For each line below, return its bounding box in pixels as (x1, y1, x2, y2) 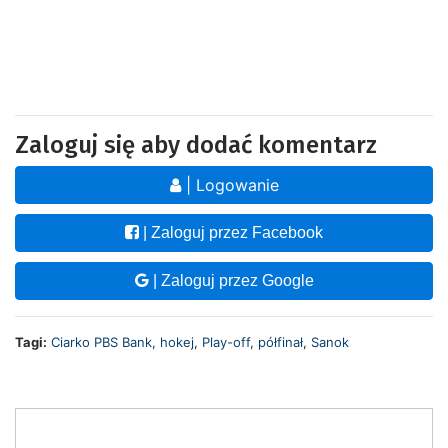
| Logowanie (180, 174, 279, 195)
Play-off (202, 333, 250, 350)
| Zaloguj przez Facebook (139, 223, 323, 241)
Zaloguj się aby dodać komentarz (15, 130, 377, 159)
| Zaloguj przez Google (148, 271, 314, 289)
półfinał (258, 333, 303, 350)
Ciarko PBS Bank (51, 333, 152, 350)
